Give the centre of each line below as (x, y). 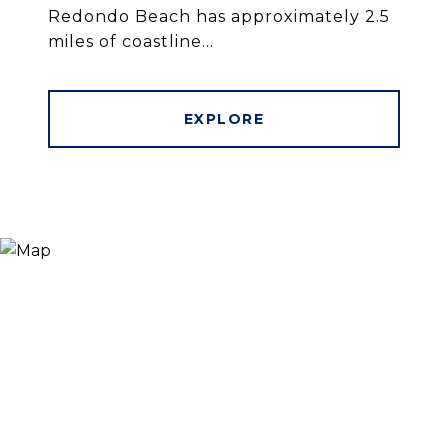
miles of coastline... (131, 41)
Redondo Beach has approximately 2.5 (219, 16)
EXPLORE (224, 118)
